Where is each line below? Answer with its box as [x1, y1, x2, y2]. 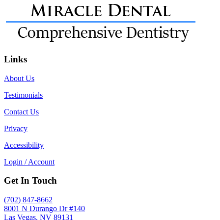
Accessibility [4, 140, 44, 149]
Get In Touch [4, 175, 57, 186]
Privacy [4, 124, 27, 133]
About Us [4, 74, 34, 82]
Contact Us [4, 107, 39, 116]
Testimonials [4, 90, 43, 99]
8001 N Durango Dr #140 [4, 204, 85, 213]
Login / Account [4, 157, 55, 166]
